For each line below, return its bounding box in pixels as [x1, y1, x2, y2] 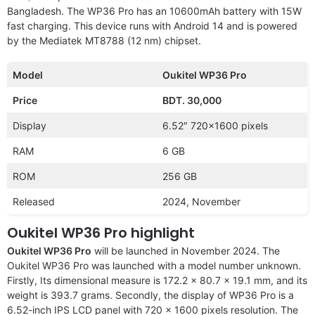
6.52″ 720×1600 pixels [162, 119, 268, 131]
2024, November [162, 195, 240, 207]
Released [13, 195, 55, 207]
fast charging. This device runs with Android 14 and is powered [7, 19, 297, 32]
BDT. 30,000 [162, 94, 221, 106]
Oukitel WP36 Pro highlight [7, 222, 195, 243]
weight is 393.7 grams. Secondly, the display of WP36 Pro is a [7, 288, 294, 301]
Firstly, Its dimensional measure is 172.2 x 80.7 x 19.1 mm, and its [7, 274, 307, 286]
